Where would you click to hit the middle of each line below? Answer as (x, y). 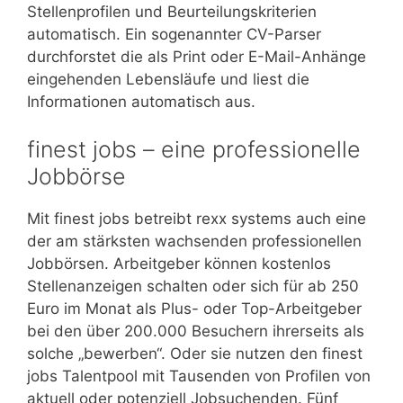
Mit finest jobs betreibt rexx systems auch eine (197, 219)
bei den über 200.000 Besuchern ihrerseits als (196, 331)
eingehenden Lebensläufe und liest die (168, 79)
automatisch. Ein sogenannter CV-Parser (174, 34)
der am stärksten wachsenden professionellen (194, 241)
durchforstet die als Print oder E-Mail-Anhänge (197, 56)
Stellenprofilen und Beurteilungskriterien (172, 11)
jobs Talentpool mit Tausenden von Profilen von (199, 376)
